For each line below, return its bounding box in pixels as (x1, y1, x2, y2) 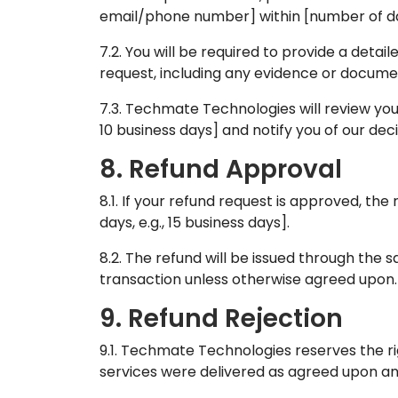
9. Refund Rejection (99, 301, 343, 336)
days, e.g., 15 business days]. (99, 212, 290, 233)
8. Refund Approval (99, 152, 342, 187)
